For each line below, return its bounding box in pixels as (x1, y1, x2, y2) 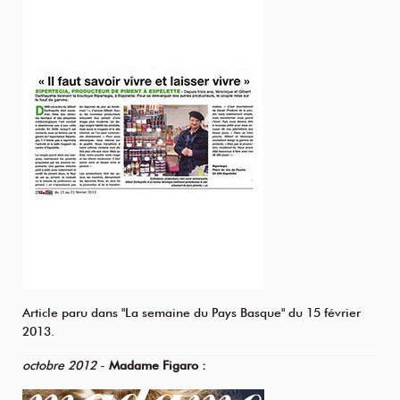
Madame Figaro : (109, 358, 206, 373)
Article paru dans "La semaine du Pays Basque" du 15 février (22, 305, 361, 321)
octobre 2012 (22, 358, 96, 373)
